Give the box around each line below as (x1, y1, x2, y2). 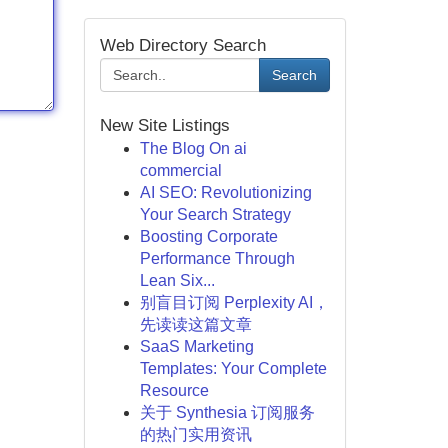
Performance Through (139, 250, 295, 267)
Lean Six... (139, 272, 215, 289)
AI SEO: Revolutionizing (139, 184, 312, 201)
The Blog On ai (139, 140, 247, 157)
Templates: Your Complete (139, 360, 327, 377)
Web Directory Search (99, 36, 266, 55)
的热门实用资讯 (139, 426, 252, 443)
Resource (139, 382, 209, 399)
